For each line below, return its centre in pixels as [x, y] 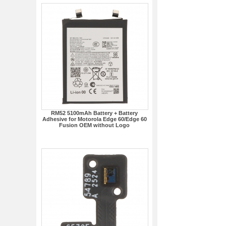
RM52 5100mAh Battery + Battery [94, 113]
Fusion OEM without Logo [94, 125]
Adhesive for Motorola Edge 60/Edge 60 [94, 119]
